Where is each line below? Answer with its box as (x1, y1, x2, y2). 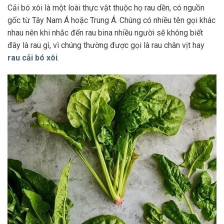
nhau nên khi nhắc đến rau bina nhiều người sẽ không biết (7, 27, 203, 37)
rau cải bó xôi (7, 52, 57, 62)
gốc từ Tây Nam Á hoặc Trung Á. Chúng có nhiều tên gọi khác (7, 15, 215, 25)
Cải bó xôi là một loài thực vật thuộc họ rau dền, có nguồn (7, 2, 204, 12)
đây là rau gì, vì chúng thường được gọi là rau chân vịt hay (7, 40, 204, 50)
